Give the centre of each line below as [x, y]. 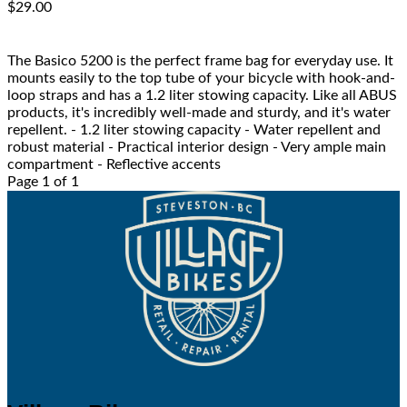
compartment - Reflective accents [114, 165]
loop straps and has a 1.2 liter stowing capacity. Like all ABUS [202, 96]
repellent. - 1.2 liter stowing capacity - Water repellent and [194, 130]
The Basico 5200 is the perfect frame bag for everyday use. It [200, 61]
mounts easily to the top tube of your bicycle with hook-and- [201, 79]
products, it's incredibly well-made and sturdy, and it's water [199, 113]
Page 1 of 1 [43, 182]
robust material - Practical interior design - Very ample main [197, 148]
